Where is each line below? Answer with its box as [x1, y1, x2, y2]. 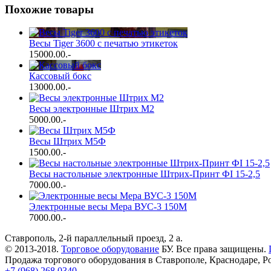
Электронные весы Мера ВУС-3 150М [29, 201, 187, 212]
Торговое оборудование [61, 244, 159, 255]
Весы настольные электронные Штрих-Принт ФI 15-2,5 [29, 169, 260, 180]
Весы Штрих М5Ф [29, 136, 106, 147]
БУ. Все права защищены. [159, 244, 269, 255]
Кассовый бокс [29, 71, 91, 82]
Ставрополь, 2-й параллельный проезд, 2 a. [5, 233, 183, 244]
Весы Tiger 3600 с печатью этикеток [29, 38, 178, 49]
